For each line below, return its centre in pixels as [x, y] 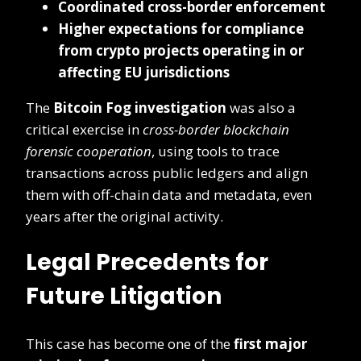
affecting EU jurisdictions [144, 73]
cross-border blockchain [216, 130]
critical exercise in [84, 130]
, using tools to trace [216, 151]
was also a [261, 108]
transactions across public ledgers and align [167, 173]
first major [270, 343]
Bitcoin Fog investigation [140, 108]
